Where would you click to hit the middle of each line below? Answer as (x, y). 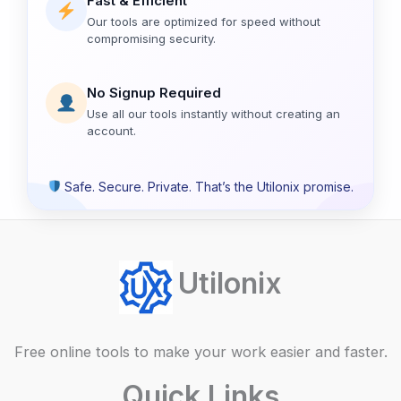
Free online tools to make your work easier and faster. (200, 352)
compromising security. (151, 39)
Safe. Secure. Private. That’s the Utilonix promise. (208, 186)
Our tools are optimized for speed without (204, 22)
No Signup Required (154, 93)
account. (111, 131)
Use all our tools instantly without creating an (213, 114)
